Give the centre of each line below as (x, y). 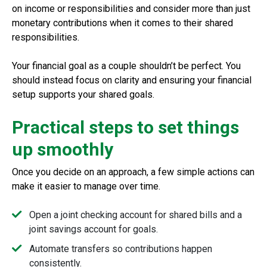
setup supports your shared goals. (84, 94)
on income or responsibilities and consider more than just (131, 8)
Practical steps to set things (125, 127)
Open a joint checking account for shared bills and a (135, 215)
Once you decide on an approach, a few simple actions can (133, 172)
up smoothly (63, 149)
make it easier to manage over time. (86, 186)
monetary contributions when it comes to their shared (122, 23)
